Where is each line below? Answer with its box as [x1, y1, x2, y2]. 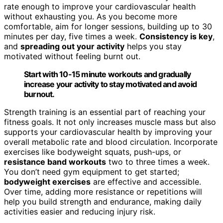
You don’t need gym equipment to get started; [4, 166, 179, 177]
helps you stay [124, 41, 182, 51]
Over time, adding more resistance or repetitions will [4, 186, 202, 197]
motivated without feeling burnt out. [4, 51, 140, 61]
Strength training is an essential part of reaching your [4, 107, 206, 117]
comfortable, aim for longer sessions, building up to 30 [4, 21, 212, 31]
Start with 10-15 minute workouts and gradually [24, 69, 191, 79]
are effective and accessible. [91, 176, 201, 187]
